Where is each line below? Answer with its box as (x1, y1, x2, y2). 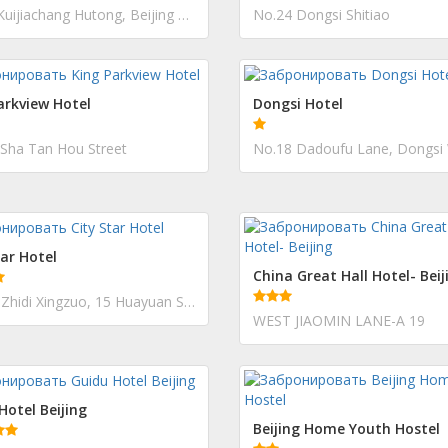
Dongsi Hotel (253, 94, 343, 114)
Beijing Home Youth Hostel (253, 419, 440, 438)
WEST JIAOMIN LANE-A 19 (253, 311, 425, 330)
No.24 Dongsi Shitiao (253, 5, 390, 24)
